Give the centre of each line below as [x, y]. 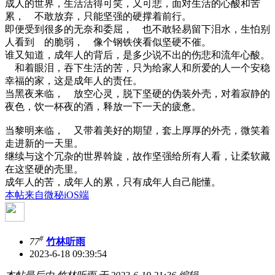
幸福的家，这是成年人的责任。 [74, 81]
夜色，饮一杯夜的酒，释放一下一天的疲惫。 [103, 107]
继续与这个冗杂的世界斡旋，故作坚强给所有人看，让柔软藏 [137, 157]
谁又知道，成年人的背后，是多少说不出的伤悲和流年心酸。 [137, 55]
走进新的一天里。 [44, 144]
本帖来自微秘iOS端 [47, 195]
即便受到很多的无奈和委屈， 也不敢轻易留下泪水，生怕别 [137, 29]
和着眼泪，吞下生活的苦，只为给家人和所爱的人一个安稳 [137, 68]
